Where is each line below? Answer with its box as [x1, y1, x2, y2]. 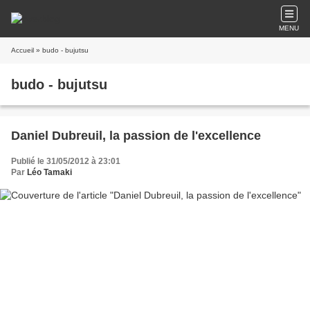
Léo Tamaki [27, 167, 72, 177]
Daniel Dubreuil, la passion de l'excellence [11, 129, 261, 143]
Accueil [11, 46, 34, 54]
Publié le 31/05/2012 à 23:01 [11, 156, 120, 166]
